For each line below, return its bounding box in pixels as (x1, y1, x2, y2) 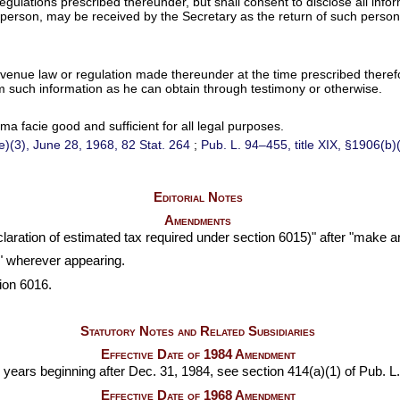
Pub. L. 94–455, (201, 137, 292, 153)
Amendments (164, 212, 231, 228)
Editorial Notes (153, 189, 243, 204)
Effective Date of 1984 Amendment (100, 347, 296, 362)
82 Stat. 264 (121, 137, 191, 153)
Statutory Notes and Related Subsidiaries (80, 324, 315, 339)
